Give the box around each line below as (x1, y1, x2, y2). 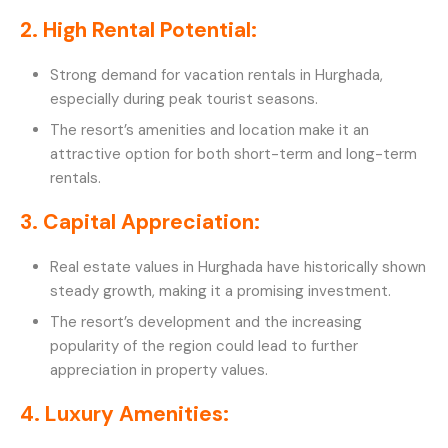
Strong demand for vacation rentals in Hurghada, (50, 64, 383, 85)
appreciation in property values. (50, 359, 268, 380)
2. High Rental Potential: (20, 15, 257, 44)
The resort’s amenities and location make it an (50, 119, 369, 140)
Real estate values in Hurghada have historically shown (50, 256, 426, 277)
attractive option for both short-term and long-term (50, 143, 417, 164)
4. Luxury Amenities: (20, 399, 229, 428)
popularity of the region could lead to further (50, 335, 358, 356)
